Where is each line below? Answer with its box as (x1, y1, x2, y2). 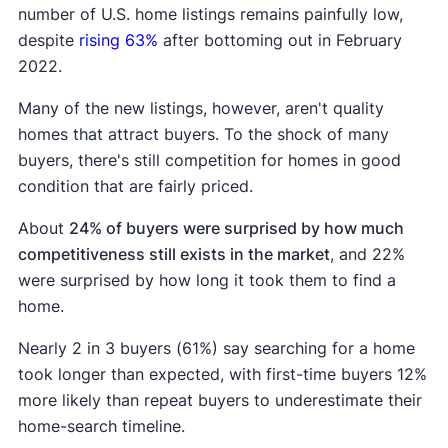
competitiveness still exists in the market (17, 244, 330, 265)
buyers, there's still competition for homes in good (17, 150, 401, 171)
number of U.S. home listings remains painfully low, (17, 4, 403, 25)
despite (17, 30, 79, 51)
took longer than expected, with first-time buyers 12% (17, 364, 427, 385)
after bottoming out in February (157, 30, 402, 51)
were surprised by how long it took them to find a (17, 270, 396, 291)
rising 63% (78, 30, 158, 51)
